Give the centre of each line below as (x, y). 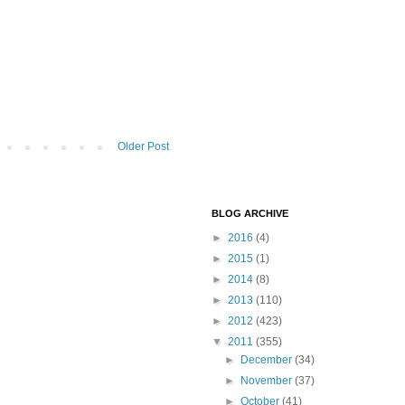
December (268, 359)
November (268, 380)
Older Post (143, 146)
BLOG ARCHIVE (250, 213)
